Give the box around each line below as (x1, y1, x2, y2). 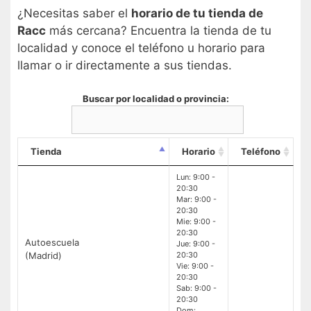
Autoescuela (25, 236, 79, 248)
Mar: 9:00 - (176, 194, 217, 204)
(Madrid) (25, 249, 62, 261)
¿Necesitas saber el (17, 6, 131, 21)
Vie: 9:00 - (176, 260, 214, 271)
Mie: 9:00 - (176, 216, 216, 226)
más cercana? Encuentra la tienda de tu (46, 24, 271, 38)
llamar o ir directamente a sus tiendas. (17, 58, 232, 73)
